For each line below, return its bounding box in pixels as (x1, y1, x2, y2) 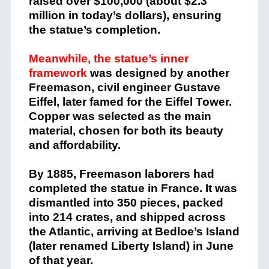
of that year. (28, 253, 93, 267)
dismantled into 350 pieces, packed (28, 196, 223, 209)
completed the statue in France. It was (28, 181, 237, 195)
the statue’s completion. (28, 23, 160, 36)
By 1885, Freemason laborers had (28, 167, 214, 180)
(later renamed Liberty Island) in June (28, 239, 234, 252)
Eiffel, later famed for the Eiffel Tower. (28, 95, 232, 108)
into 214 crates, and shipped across (28, 210, 226, 223)
